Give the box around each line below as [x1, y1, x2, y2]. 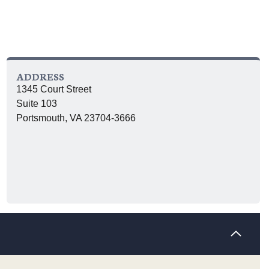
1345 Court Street [16, 84, 91, 94]
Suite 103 [16, 98, 57, 109]
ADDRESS [16, 69, 64, 83]
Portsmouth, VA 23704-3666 [16, 113, 136, 123]
